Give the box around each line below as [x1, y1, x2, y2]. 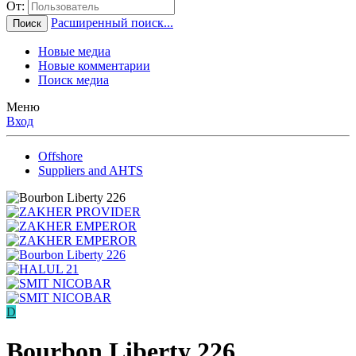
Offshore [38, 149, 83, 164]
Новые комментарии [38, 59, 150, 73]
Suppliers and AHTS [38, 164, 143, 178]
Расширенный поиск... [51, 16, 173, 30]
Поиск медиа [38, 73, 109, 87]
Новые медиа [38, 44, 110, 59]
